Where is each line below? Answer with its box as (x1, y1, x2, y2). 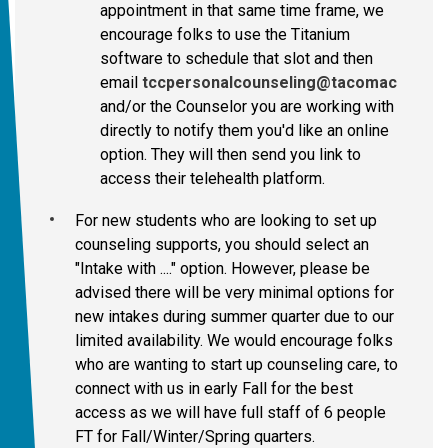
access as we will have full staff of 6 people (75, 403, 386, 423)
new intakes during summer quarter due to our (75, 307, 394, 327)
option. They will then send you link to (100, 145, 361, 165)
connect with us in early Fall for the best (75, 379, 353, 399)
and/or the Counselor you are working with (100, 97, 394, 117)
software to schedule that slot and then (100, 49, 373, 69)
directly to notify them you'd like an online (100, 121, 389, 141)
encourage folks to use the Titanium (100, 25, 350, 45)
